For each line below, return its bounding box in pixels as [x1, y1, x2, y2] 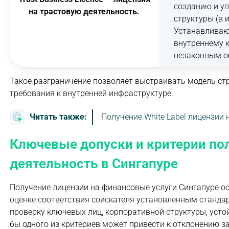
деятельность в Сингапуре [10, 156, 178, 172]
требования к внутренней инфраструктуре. [10, 88, 173, 98]
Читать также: [30, 112, 87, 122]
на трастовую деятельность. [29, 7, 140, 16]
